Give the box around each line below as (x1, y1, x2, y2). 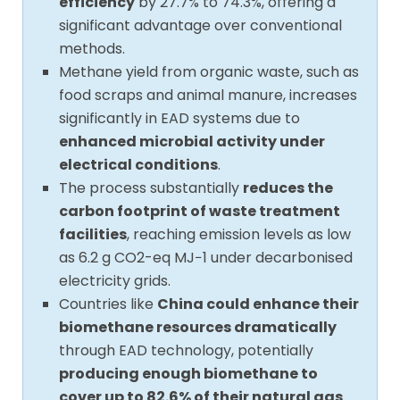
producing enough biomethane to (59, 362, 318, 384)
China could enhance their (157, 293, 359, 314)
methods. (59, 37, 125, 59)
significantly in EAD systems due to (59, 107, 300, 129)
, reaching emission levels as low (127, 223, 351, 245)
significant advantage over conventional (59, 14, 342, 36)
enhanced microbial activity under (59, 130, 325, 152)
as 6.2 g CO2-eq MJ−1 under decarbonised (59, 246, 353, 268)
